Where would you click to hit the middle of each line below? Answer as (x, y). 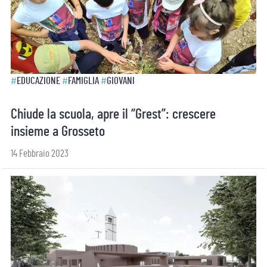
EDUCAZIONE (38, 81)
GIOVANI (121, 81)
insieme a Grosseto (58, 132)
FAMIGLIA (83, 81)
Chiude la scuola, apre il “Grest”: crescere (113, 114)
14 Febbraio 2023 (40, 153)
